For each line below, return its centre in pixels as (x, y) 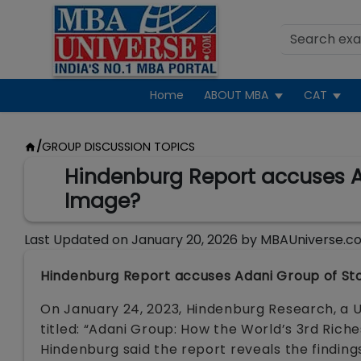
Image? (102, 201)
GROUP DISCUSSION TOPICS (118, 147)
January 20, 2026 (185, 240)
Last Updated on (76, 240)
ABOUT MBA (237, 95)
